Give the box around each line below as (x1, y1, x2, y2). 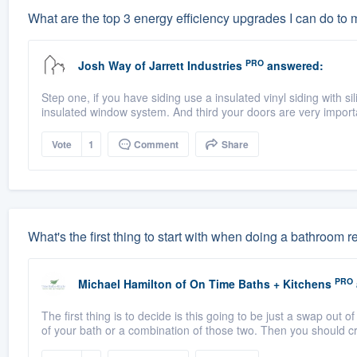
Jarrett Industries (148, 57, 242, 74)
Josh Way (77, 57, 131, 74)
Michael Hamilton (77, 276, 172, 292)
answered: (263, 57, 324, 74)
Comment (131, 137, 178, 152)
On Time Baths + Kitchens (189, 276, 331, 292)
